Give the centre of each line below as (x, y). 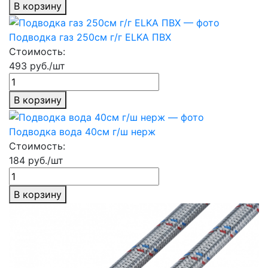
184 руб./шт (36, 160)
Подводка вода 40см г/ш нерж (82, 131)
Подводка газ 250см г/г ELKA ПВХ (90, 37)
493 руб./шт (37, 66)
